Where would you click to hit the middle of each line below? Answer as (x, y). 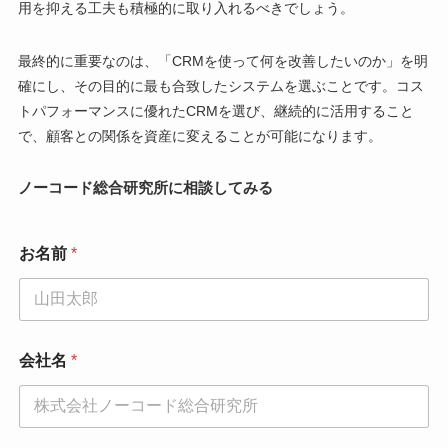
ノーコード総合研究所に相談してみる (145, 187)
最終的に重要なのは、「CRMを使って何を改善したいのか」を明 (222, 60)
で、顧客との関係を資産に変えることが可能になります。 (199, 135)
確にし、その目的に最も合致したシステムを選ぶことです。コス (220, 85)
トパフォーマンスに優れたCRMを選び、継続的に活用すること (215, 110)
